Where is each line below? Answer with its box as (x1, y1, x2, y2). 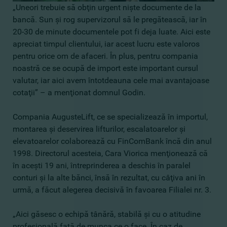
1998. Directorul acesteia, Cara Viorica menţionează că (13, 148, 208, 158)
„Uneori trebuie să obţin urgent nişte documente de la (13, 3, 201, 12)
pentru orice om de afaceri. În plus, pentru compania (13, 51, 198, 61)
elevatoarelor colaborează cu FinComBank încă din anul (13, 136, 212, 146)
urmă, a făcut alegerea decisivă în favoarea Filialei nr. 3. (13, 185, 211, 195)
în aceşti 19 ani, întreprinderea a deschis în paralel (13, 161, 191, 170)
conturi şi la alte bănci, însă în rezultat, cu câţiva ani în (13, 173, 205, 182)
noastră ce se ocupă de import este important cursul (13, 63, 198, 73)
